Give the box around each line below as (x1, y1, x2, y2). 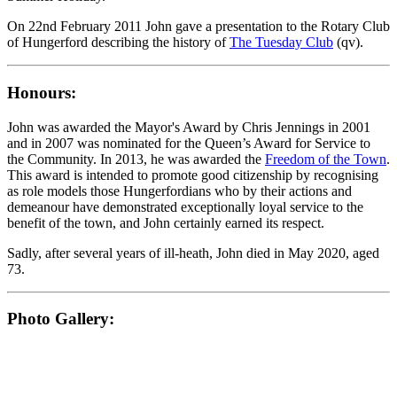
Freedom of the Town (265, 151, 386, 167)
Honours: (7, 82, 76, 102)
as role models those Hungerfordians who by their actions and (7, 183, 352, 198)
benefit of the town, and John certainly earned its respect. (7, 214, 324, 230)
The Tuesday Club (230, 35, 333, 51)
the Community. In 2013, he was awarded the (7, 151, 265, 167)
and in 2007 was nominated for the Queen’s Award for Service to (7, 135, 370, 151)
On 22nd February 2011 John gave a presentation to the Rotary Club (7, 19, 390, 35)
